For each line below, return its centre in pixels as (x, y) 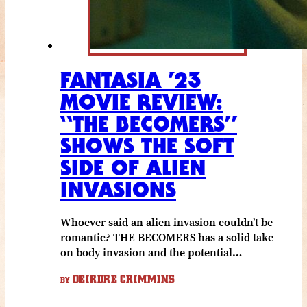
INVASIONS (118, 189)
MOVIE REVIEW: (142, 101)
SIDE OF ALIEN (133, 167)
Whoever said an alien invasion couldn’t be (167, 222)
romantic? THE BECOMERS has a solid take (167, 237)
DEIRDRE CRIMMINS (122, 279)
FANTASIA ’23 (131, 79)
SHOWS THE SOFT (147, 145)
